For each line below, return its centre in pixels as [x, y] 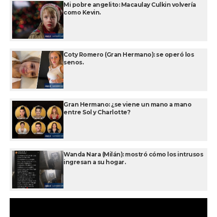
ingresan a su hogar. [94, 162]
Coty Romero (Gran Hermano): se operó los [129, 55]
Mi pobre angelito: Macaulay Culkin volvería [130, 5]
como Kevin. [82, 13]
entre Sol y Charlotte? [97, 112]
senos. [73, 62]
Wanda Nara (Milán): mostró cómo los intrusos [133, 155]
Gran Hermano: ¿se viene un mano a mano [127, 105]
